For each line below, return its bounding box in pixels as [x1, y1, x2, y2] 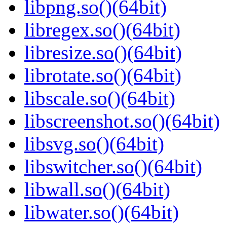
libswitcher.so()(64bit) [24, 156, 202, 178]
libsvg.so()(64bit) [24, 133, 164, 155]
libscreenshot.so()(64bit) [24, 110, 220, 132]
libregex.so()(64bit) [24, 19, 180, 41]
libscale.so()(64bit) [24, 87, 175, 109]
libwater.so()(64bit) [24, 201, 179, 223]
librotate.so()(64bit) [24, 64, 181, 87]
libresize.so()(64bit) [24, 42, 182, 64]
